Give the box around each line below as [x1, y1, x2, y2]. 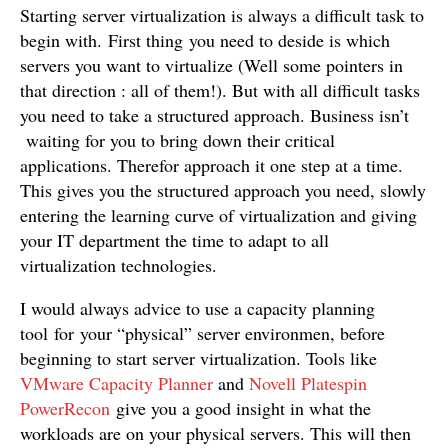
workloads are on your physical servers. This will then [20, 421, 411, 445]
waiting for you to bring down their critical [20, 128, 335, 152]
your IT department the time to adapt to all [20, 228, 329, 252]
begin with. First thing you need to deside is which [20, 28, 390, 52]
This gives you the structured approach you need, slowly [20, 178, 426, 202]
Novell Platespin [249, 371, 367, 395]
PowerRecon [20, 396, 110, 420]
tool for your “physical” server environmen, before [20, 321, 385, 345]
